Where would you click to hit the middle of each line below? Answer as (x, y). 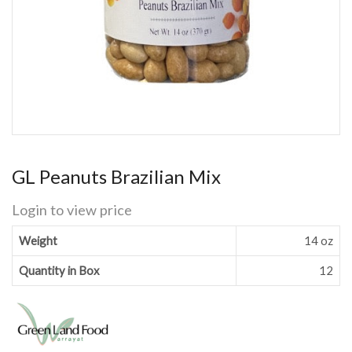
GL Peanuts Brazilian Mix (116, 176)
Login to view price (72, 209)
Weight (38, 240)
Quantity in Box (59, 270)
